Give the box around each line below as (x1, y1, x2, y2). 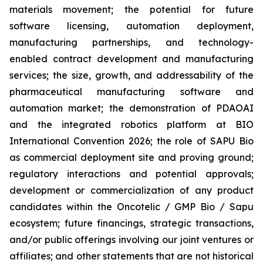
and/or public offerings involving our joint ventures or (9, 233, 254, 245)
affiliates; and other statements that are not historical (9, 249, 254, 262)
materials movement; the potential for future (9, 3, 254, 15)
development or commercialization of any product (9, 184, 254, 196)
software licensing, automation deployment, (9, 19, 254, 32)
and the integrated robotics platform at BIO (9, 118, 254, 130)
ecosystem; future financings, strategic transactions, (9, 217, 254, 229)
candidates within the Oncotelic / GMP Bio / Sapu (9, 200, 254, 213)
